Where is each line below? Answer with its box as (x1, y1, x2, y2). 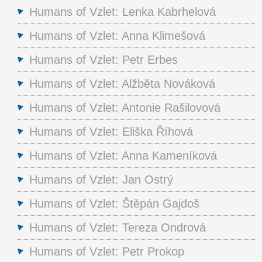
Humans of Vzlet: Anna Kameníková (29, 149, 217, 162)
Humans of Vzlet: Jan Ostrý (29, 173, 173, 186)
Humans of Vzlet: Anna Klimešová (29, 29, 205, 42)
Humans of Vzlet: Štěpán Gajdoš (29, 196, 199, 210)
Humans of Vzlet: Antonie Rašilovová (29, 101, 220, 114)
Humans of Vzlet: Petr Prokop (29, 244, 184, 258)
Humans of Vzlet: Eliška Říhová (29, 125, 193, 138)
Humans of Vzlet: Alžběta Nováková (29, 77, 215, 90)
